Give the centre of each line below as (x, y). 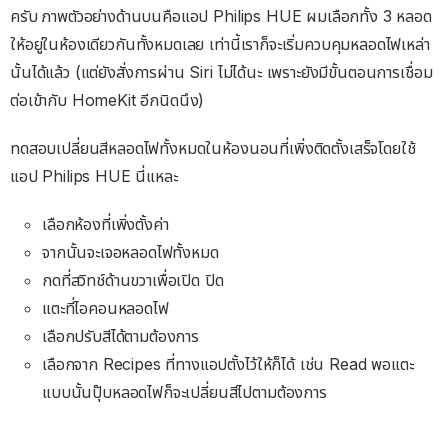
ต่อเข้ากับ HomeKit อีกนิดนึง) (107, 99)
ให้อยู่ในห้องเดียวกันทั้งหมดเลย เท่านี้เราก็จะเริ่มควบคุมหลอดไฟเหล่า (220, 43)
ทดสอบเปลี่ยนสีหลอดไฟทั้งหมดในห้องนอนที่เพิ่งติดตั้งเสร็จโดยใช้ (213, 147)
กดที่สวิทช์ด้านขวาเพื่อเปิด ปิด (133, 279)
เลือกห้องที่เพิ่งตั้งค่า (105, 223)
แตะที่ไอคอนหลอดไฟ (105, 307)
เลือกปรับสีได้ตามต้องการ (120, 335)
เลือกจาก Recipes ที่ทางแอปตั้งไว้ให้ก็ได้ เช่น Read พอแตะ (228, 363)
